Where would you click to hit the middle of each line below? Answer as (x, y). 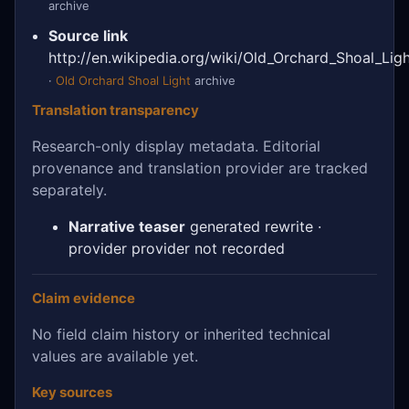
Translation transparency (115, 110)
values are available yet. (115, 356)
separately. (69, 189)
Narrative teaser (127, 226)
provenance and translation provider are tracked (200, 168)
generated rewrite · (253, 226)
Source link (88, 35)
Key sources (72, 392)
